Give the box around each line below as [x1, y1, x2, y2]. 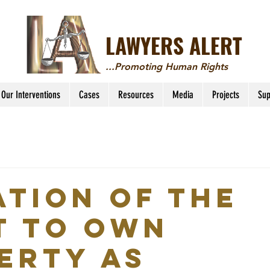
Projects [212, 89, 239, 101]
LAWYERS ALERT [105, 30, 242, 61]
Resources [118, 89, 154, 101]
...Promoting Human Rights [105, 61, 228, 72]
